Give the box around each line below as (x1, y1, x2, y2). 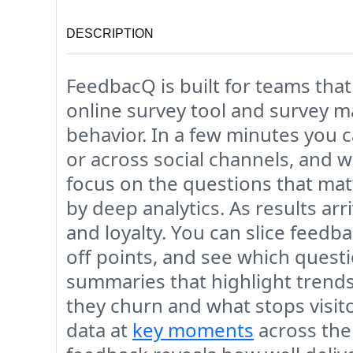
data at (66, 316, 132, 343)
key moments (132, 316, 254, 343)
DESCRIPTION (66, 26, 154, 40)
